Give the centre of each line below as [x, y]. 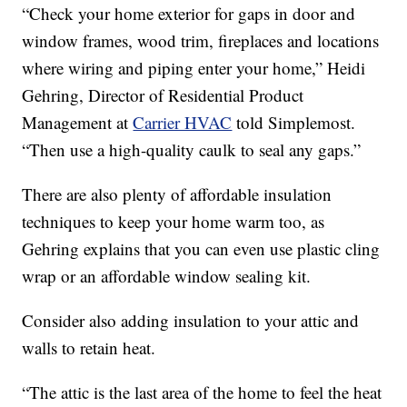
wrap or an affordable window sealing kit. [167, 276]
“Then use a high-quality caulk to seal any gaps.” [192, 150]
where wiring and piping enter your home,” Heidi [194, 68]
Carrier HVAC [183, 123]
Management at [78, 123]
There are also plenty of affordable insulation [177, 194]
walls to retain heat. [89, 348]
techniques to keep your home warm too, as [174, 222]
